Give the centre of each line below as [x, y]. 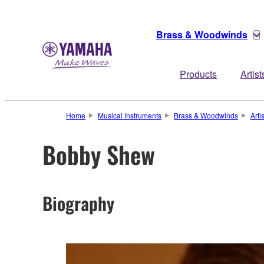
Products [198, 74]
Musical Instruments [129, 115]
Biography [78, 203]
